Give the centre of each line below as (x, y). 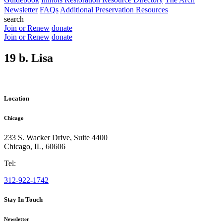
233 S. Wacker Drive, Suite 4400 (56, 137)
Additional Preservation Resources (114, 10)
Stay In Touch (23, 200)
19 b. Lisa (28, 58)
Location (17, 98)
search (14, 19)
